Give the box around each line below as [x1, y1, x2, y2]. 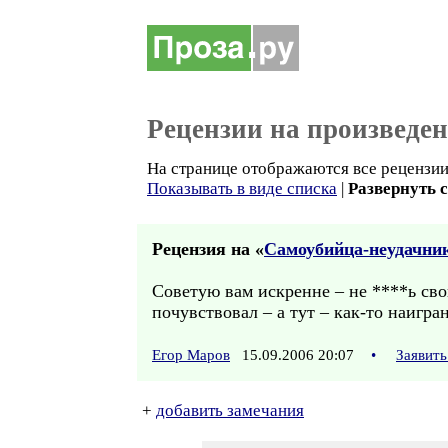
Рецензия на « [152, 239, 264, 259]
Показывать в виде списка [147, 179, 337, 198]
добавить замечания [156, 401, 304, 420]
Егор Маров [152, 347, 230, 363]
